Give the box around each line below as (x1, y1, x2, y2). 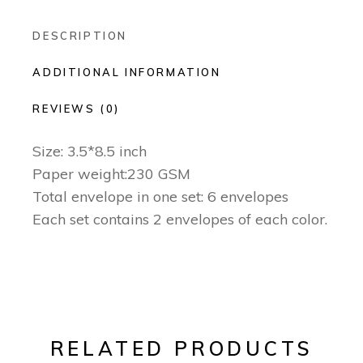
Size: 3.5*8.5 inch (32, 142, 147, 160)
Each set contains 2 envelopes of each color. (32, 210, 328, 228)
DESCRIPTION (32, 29, 127, 42)
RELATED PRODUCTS (49, 336, 314, 361)
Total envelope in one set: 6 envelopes (32, 187, 289, 206)
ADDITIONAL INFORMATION (32, 66, 221, 79)
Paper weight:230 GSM (32, 164, 191, 183)
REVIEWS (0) (32, 102, 120, 115)
